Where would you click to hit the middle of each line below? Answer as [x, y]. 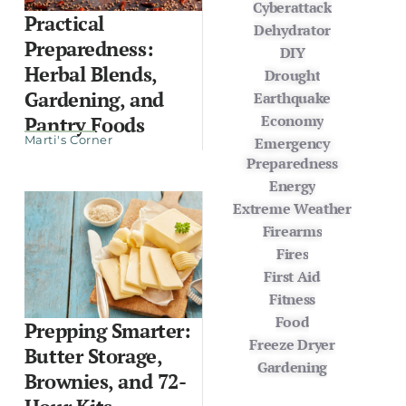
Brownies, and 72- [105, 381]
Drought [292, 75]
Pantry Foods [84, 124]
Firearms [292, 231]
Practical [64, 23]
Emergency [292, 143]
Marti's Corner [68, 139]
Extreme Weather [292, 208]
